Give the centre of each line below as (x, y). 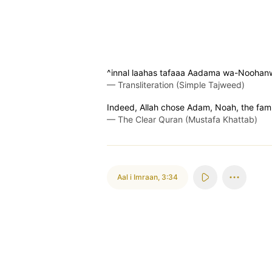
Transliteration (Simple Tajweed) (181, 85)
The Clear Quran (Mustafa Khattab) (188, 119)
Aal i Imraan (138, 177)
